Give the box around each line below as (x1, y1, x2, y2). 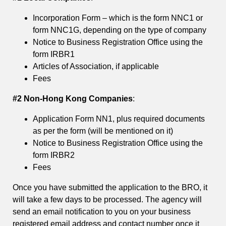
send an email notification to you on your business (13, 207, 191, 216)
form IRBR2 (33, 151, 75, 160)
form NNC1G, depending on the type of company (33, 26, 206, 35)
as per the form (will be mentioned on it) (33, 127, 173, 136)
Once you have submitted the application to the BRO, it (13, 183, 207, 192)
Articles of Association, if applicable (33, 62, 159, 71)
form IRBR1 (33, 50, 75, 59)
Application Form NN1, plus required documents (33, 115, 205, 124)
